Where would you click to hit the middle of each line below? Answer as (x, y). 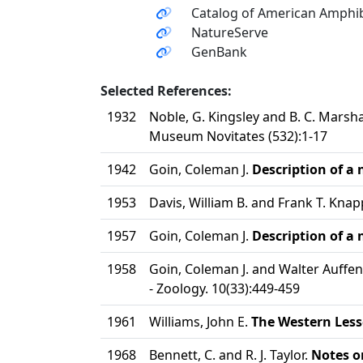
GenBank (219, 52)
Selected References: (166, 91)
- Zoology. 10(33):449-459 (224, 288)
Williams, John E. (200, 322)
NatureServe (230, 32)
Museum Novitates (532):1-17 (238, 136)
